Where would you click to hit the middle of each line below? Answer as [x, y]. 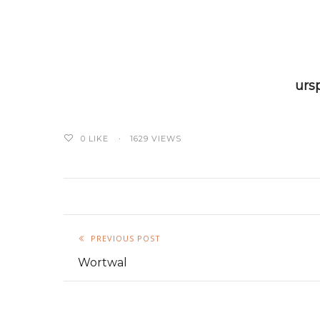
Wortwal [102, 262]
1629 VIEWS [156, 139]
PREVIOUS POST [126, 238]
